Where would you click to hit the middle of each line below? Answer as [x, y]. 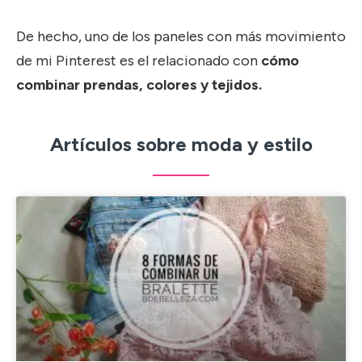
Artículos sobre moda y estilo [181, 144]
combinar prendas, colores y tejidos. [139, 85]
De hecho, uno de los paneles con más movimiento [181, 36]
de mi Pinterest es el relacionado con [139, 61]
